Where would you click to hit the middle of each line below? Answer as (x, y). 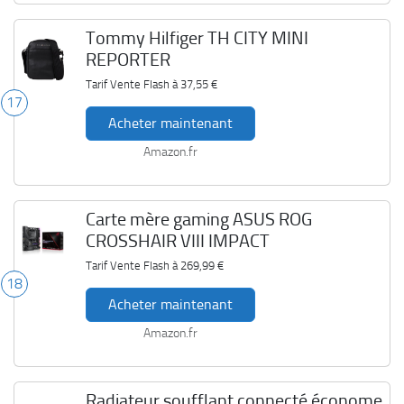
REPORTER (128, 60)
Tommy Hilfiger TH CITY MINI (197, 38)
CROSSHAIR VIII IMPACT (177, 241)
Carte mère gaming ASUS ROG (198, 219)
